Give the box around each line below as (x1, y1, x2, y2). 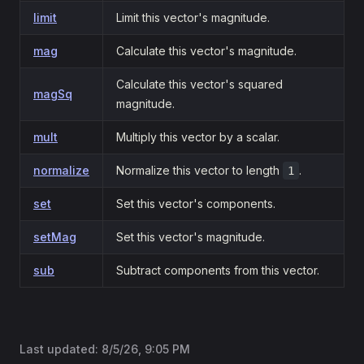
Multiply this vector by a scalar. (116, 130, 279, 144)
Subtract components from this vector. (116, 263, 319, 277)
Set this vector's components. (116, 197, 275, 210)
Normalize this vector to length (116, 163, 283, 177)
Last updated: (19, 342, 102, 356)
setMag (33, 230, 76, 244)
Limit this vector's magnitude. (116, 11, 270, 24)
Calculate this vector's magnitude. (116, 44, 297, 58)
